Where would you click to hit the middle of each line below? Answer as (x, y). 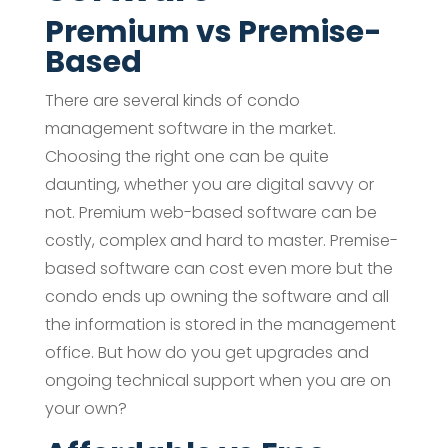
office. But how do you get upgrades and (206, 352)
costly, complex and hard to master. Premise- (221, 240)
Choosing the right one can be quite (186, 156)
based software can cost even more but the (218, 268)
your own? (85, 408)
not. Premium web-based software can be (210, 212)
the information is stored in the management (220, 324)
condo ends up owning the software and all (216, 296)
